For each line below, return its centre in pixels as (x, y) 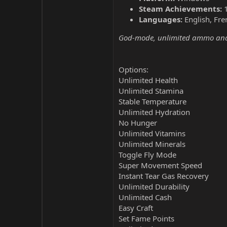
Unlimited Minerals (152, 144)
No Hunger (138, 123)
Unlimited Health (148, 80)
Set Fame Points (146, 218)
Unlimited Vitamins (152, 133)
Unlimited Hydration (154, 112)
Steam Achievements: (180, 9)
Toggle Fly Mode (147, 155)
